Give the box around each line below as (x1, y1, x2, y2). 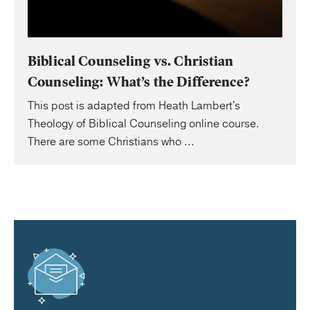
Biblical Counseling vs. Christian (28, 52, 234, 70)
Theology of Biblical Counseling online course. (28, 116, 259, 131)
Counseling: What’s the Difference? (28, 73, 250, 91)
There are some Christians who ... (28, 134, 194, 149)
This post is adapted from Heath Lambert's (28, 98, 240, 113)
